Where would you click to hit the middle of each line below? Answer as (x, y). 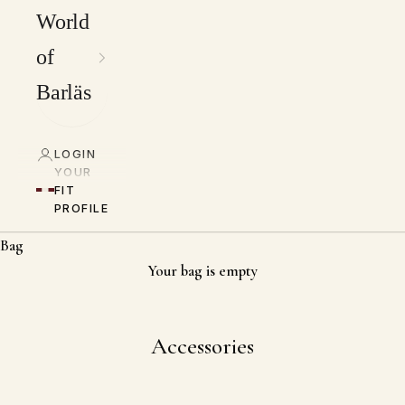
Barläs (64, 93)
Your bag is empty (202, 271)
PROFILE (82, 209)
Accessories (202, 346)
